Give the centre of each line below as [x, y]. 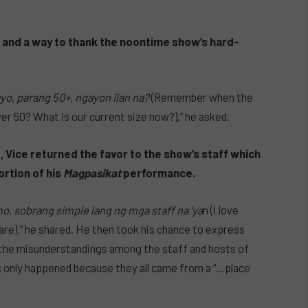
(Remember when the [202, 97]
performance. [159, 172]
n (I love [221, 209]
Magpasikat [93, 172]
